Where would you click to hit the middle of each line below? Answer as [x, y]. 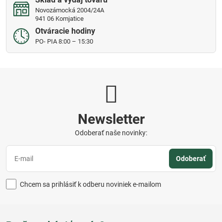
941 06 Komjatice [59, 19]
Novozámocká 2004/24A [70, 10]
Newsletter [111, 119]
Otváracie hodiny [65, 31]
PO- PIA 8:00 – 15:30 [64, 42]
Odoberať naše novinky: [111, 133]
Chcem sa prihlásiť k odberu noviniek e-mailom [90, 184]
